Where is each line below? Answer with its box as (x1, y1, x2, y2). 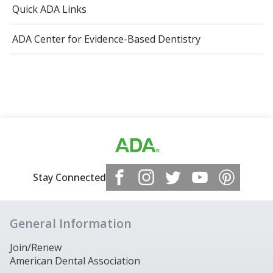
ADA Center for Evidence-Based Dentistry (12, 32, 200, 46)
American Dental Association (10, 254, 140, 268)
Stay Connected (33, 171, 106, 185)
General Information (10, 214, 132, 232)
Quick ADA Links (12, 2, 87, 16)
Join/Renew (10, 241, 62, 255)
